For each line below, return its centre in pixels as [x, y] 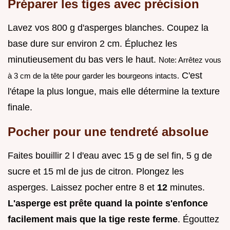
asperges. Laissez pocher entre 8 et [82, 187]
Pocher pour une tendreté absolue [108, 131]
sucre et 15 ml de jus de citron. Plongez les [96, 171]
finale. [20, 107]
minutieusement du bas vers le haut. [83, 59]
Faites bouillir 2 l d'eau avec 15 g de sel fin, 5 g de [110, 155]
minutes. [186, 187]
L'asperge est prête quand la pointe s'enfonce [108, 203]
